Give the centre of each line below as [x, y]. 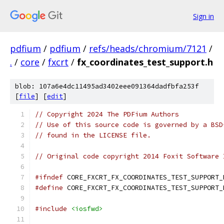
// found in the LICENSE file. [93, 135]
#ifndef [49, 177]
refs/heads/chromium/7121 [148, 48]
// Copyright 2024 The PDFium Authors [107, 114]
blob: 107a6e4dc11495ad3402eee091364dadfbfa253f [107, 86]
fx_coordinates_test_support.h [145, 62]
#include [51, 209]
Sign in [203, 16]
